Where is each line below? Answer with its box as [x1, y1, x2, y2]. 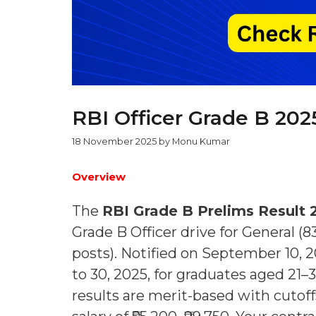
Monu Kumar [172, 135, 230, 147]
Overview [72, 169, 126, 183]
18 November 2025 [72, 135, 157, 147]
